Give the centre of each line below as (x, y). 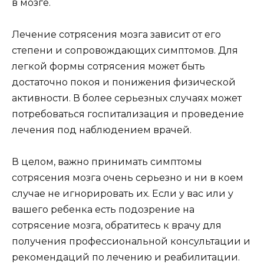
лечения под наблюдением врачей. (102, 130)
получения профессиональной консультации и (131, 242)
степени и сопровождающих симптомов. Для (125, 50)
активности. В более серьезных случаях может (127, 98)
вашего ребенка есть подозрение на (103, 210)
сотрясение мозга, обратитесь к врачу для (117, 226)
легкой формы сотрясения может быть (108, 66)
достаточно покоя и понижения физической (124, 82)
